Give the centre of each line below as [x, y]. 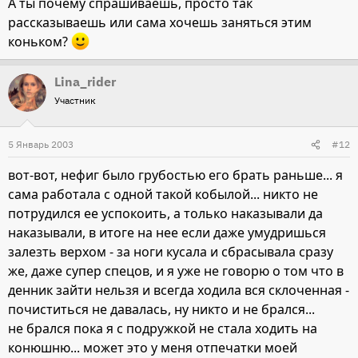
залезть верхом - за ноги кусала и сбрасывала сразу [171, 252]
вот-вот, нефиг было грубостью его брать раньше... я [175, 175]
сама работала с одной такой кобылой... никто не [163, 195]
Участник [75, 101]
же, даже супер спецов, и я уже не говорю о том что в [176, 271]
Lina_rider [85, 82]
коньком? [40, 42]
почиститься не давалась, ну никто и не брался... [161, 310]
